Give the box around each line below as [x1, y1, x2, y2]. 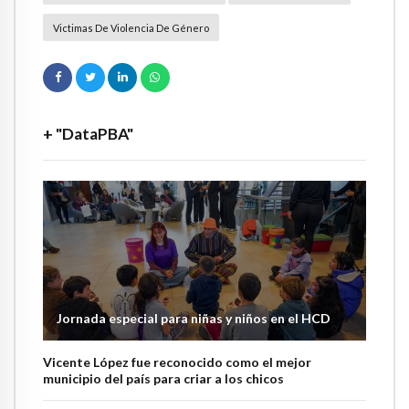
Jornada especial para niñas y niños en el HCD [57, 310, 330, 327]
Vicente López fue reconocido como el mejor [43, 354, 311, 371]
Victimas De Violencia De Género [52, 21, 209, 34]
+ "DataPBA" [43, 123, 133, 143]
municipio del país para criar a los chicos [43, 371, 284, 387]
